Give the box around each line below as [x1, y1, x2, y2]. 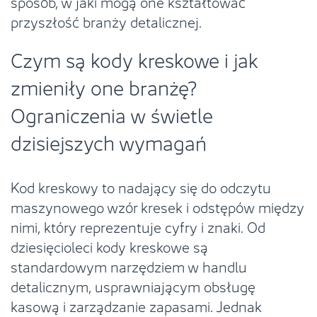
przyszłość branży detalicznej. [11, 9, 202, 32]
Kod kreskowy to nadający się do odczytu [11, 175, 271, 197]
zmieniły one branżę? [11, 71, 197, 101]
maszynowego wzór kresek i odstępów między [11, 195, 304, 217]
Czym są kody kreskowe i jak [11, 43, 258, 74]
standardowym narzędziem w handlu [11, 254, 247, 277]
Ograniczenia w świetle [11, 98, 213, 129]
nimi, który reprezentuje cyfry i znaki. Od [11, 214, 265, 237]
